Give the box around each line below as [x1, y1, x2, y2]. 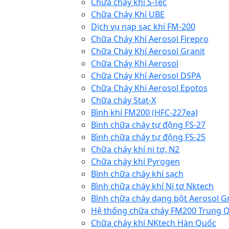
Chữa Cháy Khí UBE [91, 9, 165, 20]
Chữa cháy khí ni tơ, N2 [91, 144, 179, 155]
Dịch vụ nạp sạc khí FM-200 [91, 21, 195, 32]
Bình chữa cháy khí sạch [91, 168, 184, 179]
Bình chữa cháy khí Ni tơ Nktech [91, 180, 214, 192]
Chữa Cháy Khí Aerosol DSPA [91, 70, 201, 81]
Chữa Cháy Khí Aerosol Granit [91, 45, 205, 57]
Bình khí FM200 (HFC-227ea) [91, 107, 198, 118]
